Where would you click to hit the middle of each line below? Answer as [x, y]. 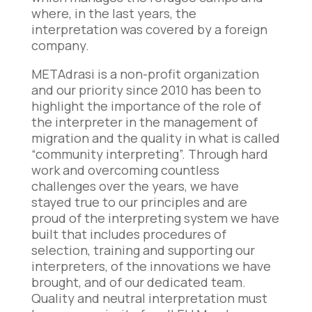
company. [60, 45]
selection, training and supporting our [143, 250]
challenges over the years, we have [135, 186]
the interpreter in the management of [144, 122]
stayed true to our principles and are [139, 202]
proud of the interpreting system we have [155, 218]
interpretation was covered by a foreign [149, 29]
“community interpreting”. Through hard [149, 154]
